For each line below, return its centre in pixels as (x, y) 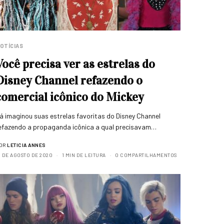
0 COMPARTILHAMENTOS (146, 155)
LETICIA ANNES (26, 145)
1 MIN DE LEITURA (84, 155)
